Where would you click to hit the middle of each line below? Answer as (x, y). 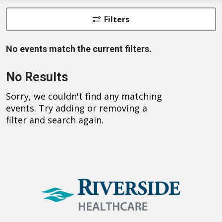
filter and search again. (55, 120)
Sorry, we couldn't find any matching (84, 96)
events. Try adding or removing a (77, 108)
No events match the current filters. (79, 49)
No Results (37, 77)
